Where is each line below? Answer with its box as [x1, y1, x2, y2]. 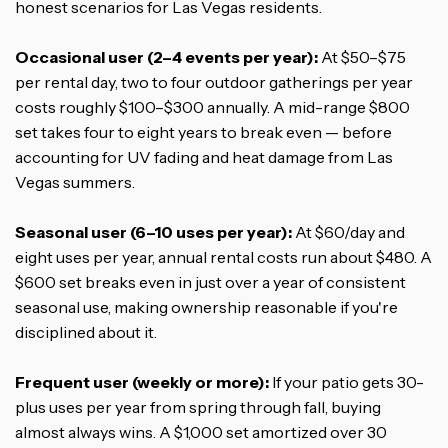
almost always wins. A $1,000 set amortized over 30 [15, 421, 387, 442]
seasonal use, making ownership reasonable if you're [15, 296, 398, 317]
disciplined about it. [15, 321, 157, 342]
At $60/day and [292, 221, 405, 242]
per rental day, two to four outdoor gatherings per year [15, 71, 413, 92]
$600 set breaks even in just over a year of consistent [15, 271, 406, 292]
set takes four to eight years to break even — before [15, 121, 392, 142]
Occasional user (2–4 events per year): [15, 46, 318, 67]
